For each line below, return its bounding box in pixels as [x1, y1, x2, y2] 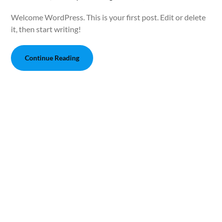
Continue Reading [25, 54, 80, 62]
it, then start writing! [11, 24, 81, 34]
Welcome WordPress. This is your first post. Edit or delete [11, 12, 206, 22]
